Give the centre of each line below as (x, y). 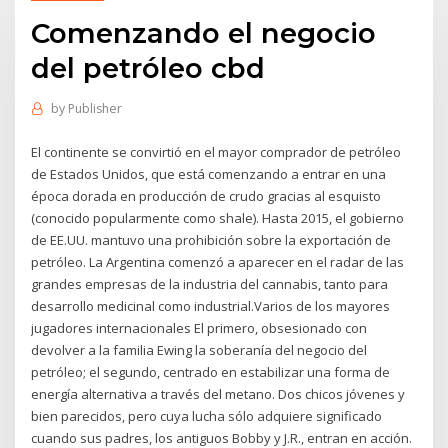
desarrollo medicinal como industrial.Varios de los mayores (211, 305)
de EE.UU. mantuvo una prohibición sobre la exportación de (211, 239)
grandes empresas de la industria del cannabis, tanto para (210, 283)
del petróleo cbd (148, 67)
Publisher (94, 109)
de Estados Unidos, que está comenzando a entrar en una (209, 173)
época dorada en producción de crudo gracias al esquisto (206, 195)
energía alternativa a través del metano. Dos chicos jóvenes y (218, 393)
